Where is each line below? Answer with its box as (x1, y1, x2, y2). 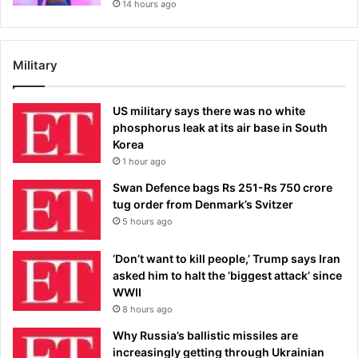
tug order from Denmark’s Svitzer (113, 197, 293, 211)
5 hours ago (122, 215, 173, 227)
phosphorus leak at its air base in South (113, 120, 328, 134)
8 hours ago (122, 303, 173, 315)
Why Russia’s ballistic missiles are (113, 328, 298, 342)
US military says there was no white (113, 103, 305, 117)
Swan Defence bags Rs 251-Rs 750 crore (113, 180, 332, 194)
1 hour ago (122, 155, 166, 167)
